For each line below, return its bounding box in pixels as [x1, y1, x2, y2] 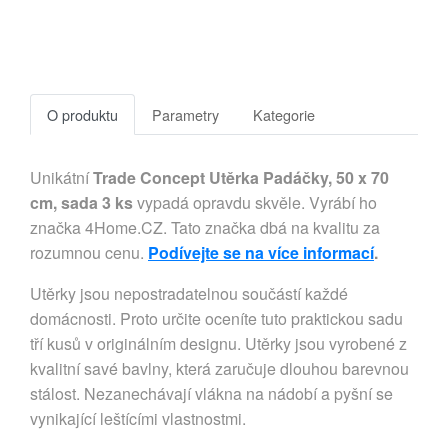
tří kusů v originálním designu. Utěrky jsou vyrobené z [30, 332, 407, 356]
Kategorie [253, 104, 315, 126]
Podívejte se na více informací [148, 241, 374, 265]
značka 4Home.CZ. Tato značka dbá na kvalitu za [30, 216, 380, 240]
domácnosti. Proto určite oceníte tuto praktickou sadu [30, 307, 403, 331]
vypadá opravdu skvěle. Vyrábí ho [133, 191, 377, 215]
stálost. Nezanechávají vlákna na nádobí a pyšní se [30, 382, 393, 406]
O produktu [47, 104, 118, 126]
